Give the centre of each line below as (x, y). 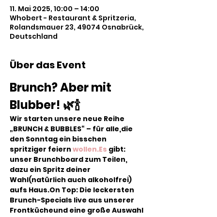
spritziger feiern (41, 149)
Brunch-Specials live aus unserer (73, 200)
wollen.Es (90, 149)
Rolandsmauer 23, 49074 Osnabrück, (77, 27)
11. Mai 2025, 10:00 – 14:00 (54, 9)
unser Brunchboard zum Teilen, (69, 159)
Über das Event (48, 65)
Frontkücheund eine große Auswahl (77, 210)
